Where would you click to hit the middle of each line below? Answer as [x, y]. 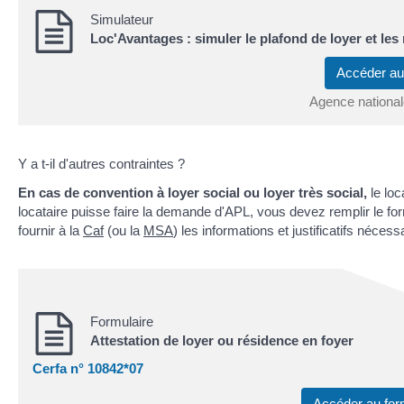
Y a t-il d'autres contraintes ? [101, 164]
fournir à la [50, 230]
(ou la [124, 230]
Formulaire [122, 321]
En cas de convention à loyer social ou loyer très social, [194, 192]
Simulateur [122, 19]
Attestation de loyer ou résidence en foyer [222, 340]
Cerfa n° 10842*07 [88, 369]
